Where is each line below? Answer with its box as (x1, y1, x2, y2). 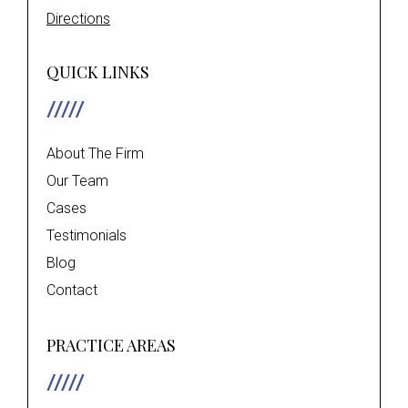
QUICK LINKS (46, 61, 149, 84)
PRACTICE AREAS (46, 334, 176, 357)
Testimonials (46, 227, 127, 245)
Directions (46, 10, 110, 28)
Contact (46, 281, 97, 300)
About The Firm (46, 145, 144, 163)
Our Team (46, 172, 108, 190)
